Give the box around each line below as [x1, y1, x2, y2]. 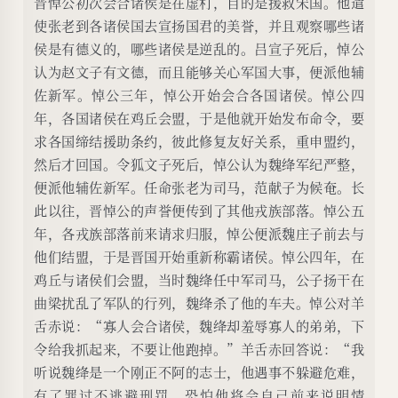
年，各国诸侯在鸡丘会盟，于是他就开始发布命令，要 [34, 108, 364, 128]
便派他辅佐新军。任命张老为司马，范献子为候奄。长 [34, 178, 364, 197]
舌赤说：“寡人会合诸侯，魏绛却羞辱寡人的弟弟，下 [34, 316, 364, 336]
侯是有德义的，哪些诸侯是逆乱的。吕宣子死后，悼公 [34, 39, 364, 59]
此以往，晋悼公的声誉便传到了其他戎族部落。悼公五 [34, 201, 364, 220]
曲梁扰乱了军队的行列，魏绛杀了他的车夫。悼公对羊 [34, 293, 364, 313]
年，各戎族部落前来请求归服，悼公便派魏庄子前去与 [34, 224, 364, 243]
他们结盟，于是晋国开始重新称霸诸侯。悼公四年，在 [34, 247, 364, 267]
